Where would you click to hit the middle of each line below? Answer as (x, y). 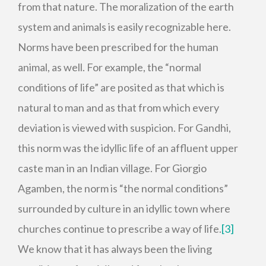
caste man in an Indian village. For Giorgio (112, 168)
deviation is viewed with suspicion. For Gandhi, (124, 128)
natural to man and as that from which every (118, 107)
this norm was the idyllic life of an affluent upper (128, 148)
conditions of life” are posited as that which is (121, 87)
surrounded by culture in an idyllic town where (124, 208)
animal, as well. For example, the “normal (110, 67)
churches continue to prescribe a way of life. (120, 229)
